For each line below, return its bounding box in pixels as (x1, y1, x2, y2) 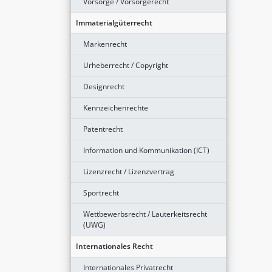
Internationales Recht (76, 240, 153, 251)
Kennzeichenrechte (83, 102, 148, 113)
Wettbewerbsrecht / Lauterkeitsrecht (83, 208, 207, 219)
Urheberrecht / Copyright (83, 59, 168, 70)
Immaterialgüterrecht (76, 17, 152, 28)
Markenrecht (83, 38, 127, 49)
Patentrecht (83, 123, 123, 134)
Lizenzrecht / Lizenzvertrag (83, 166, 174, 177)
